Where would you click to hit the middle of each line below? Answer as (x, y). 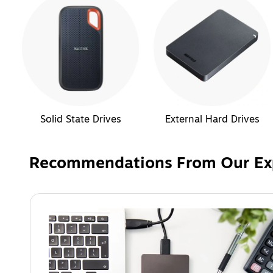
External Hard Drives (212, 119)
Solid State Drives (80, 119)
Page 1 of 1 (50, 198)
